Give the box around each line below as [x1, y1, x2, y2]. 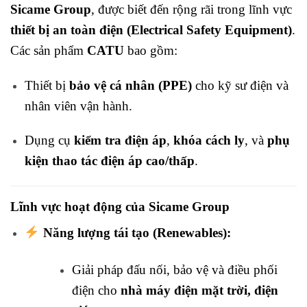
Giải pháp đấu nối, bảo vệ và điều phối [71, 262, 278, 278]
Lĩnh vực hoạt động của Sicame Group [10, 199, 230, 214]
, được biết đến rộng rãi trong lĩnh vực [91, 1, 292, 16]
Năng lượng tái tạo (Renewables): [42, 225, 231, 241]
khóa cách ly [173, 133, 245, 148]
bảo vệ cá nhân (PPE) [69, 77, 192, 93]
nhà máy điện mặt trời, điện [120, 283, 278, 298]
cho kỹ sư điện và [191, 77, 288, 93]
